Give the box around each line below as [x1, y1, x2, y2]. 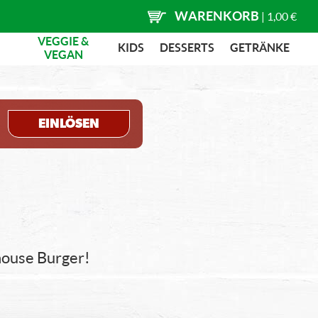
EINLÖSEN [38, 117, 100, 131]
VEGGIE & [38, 33, 89, 48]
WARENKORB [175, 8, 259, 23]
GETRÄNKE [230, 40, 290, 54]
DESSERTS [160, 40, 214, 54]
